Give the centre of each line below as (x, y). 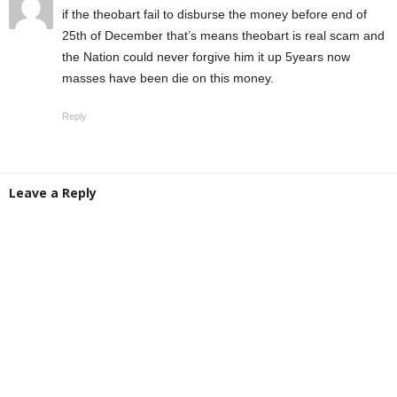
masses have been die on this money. (168, 78)
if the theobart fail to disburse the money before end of (214, 14)
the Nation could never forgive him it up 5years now (206, 57)
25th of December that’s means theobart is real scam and (223, 35)
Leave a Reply (53, 193)
